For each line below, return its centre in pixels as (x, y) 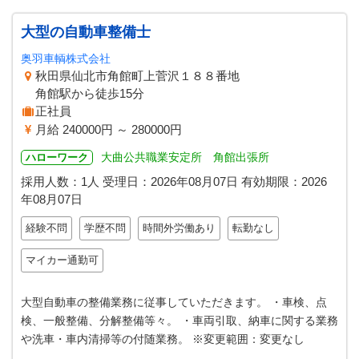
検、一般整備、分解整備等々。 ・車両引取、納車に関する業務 (179, 321)
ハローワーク (57, 157)
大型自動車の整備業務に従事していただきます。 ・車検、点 (174, 302)
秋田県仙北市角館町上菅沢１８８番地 (137, 76)
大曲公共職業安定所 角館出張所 (185, 157)
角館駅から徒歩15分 (90, 93)
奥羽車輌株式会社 (66, 58)
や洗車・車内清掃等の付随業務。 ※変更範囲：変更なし (163, 339)
